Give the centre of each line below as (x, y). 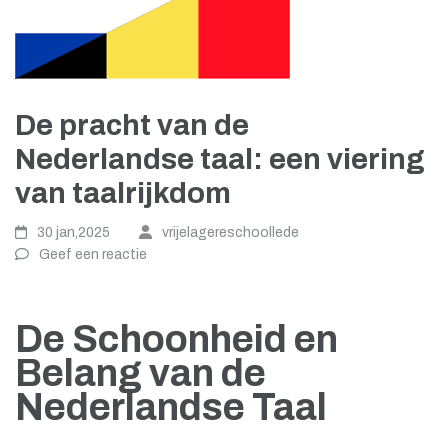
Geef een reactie (93, 254)
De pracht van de (132, 125)
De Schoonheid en (176, 339)
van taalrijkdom (123, 193)
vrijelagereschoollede (230, 232)
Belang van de (140, 373)
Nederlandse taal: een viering (220, 159)
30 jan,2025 (74, 232)
